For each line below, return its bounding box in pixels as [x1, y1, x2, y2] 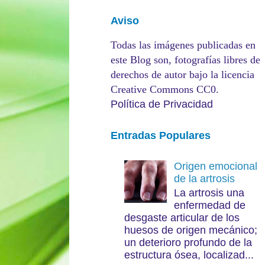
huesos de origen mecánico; [124, 224, 260, 237]
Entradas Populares [111, 130, 211, 141]
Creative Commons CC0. [111, 83, 219, 95]
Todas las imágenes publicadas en [111, 39, 256, 51]
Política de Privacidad [111, 98, 213, 110]
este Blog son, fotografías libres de [111, 54, 260, 66]
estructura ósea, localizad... [124, 249, 254, 261]
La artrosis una [173, 187, 244, 199]
